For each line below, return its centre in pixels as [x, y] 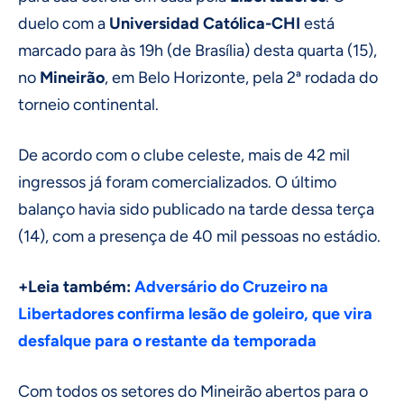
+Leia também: [76, 287]
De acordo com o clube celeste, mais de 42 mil [184, 156]
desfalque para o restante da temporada [167, 341]
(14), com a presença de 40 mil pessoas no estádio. [199, 237]
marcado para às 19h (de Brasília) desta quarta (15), [197, 51]
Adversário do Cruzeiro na [231, 287]
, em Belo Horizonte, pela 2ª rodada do [241, 78]
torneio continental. [88, 105]
